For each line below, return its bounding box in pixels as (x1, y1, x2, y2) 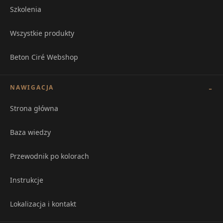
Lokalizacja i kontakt (10, 199, 76, 209)
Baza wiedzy (10, 127, 51, 137)
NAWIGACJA (10, 83, 54, 92)
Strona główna (10, 104, 58, 113)
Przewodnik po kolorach (10, 151, 89, 161)
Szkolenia (10, 4, 41, 14)
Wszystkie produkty (10, 28, 74, 38)
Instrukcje (10, 175, 43, 185)
